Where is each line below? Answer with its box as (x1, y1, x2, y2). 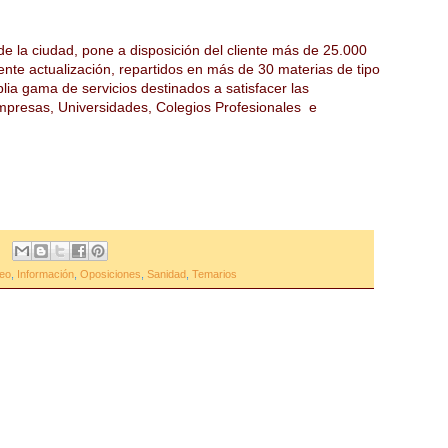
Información (17, 267, 74, 280)
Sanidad (147, 267, 186, 280)
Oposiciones (80, 267, 141, 280)
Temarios (192, 267, 237, 280)
